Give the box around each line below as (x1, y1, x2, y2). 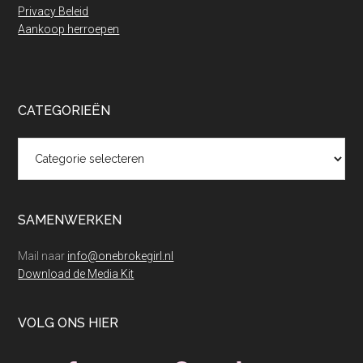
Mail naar (18, 250, 68, 263)
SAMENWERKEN (18, 212, 122, 228)
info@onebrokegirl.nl (67, 250, 174, 263)
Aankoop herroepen (18, 23, 120, 36)
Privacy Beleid (18, 5, 89, 19)
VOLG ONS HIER (18, 315, 119, 331)
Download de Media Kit (18, 267, 135, 281)
